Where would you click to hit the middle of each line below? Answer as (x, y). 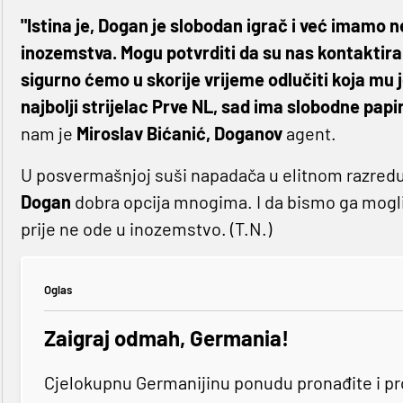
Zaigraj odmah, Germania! (166, 338)
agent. (309, 134)
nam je (46, 134)
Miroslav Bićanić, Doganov (177, 134)
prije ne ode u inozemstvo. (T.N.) (146, 229)
